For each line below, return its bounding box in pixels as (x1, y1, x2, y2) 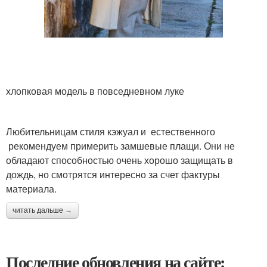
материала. (6, 181, 57, 195)
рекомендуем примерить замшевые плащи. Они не (6, 138, 235, 153)
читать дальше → (13, 206, 72, 215)
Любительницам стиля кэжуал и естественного (6, 124, 215, 138)
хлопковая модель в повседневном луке (6, 83, 184, 98)
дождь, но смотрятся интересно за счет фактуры (6, 167, 220, 181)
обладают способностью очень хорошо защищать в (6, 153, 233, 167)
